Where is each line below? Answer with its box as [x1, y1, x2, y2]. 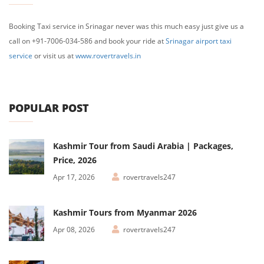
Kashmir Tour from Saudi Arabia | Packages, [53, 140, 233, 151]
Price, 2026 [53, 154, 97, 166]
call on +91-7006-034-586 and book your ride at [9, 35, 166, 46]
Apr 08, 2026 [53, 224, 95, 235]
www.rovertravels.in [75, 50, 141, 61]
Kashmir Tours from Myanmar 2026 [53, 206, 197, 218]
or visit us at [32, 50, 75, 61]
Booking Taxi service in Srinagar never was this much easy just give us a [9, 21, 244, 31]
